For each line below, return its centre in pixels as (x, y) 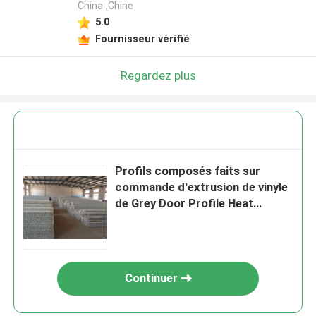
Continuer (151, 278)
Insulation (142, 220)
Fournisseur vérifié (142, 38)
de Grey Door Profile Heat (184, 203)
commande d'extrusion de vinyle (202, 187)
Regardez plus (158, 75)
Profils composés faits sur (188, 171)
